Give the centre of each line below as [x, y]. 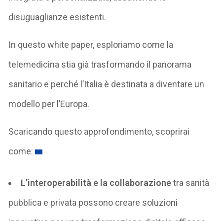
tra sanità [190, 183]
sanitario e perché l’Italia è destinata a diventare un [107, 84]
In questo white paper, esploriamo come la [91, 44]
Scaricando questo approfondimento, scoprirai [99, 131]
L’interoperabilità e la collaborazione [96, 183]
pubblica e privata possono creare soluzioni [93, 202]
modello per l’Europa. [49, 104]
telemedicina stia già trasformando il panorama [100, 64]
